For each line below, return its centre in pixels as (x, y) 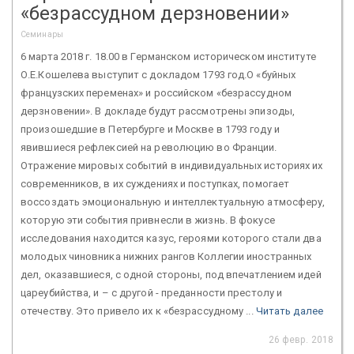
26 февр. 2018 (301, 339)
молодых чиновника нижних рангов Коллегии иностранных (166, 256)
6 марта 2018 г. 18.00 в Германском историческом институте (168, 56)
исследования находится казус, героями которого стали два (171, 238)
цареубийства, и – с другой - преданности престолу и (152, 292)
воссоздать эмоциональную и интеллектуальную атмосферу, (173, 201)
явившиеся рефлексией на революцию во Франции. (149, 147)
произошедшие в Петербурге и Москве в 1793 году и (150, 129)
